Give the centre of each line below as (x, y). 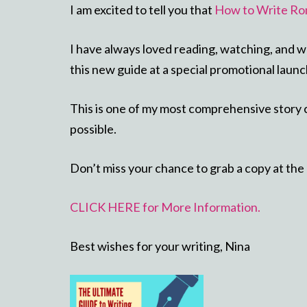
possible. (93, 128)
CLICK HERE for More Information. (165, 207)
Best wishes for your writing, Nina (160, 246)
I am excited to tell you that (142, 9)
